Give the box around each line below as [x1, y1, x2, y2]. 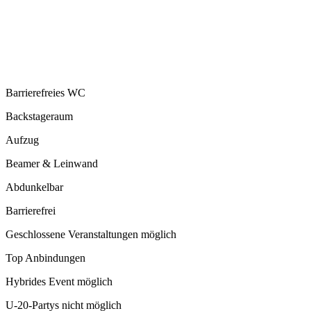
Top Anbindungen [6, 252, 85, 264]
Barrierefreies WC [6, 87, 85, 99]
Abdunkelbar [6, 181, 63, 194]
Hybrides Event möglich [6, 276, 112, 288]
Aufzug [6, 134, 39, 146]
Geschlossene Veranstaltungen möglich [6, 228, 176, 241]
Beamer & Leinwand [6, 158, 98, 170]
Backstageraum [6, 110, 73, 123]
